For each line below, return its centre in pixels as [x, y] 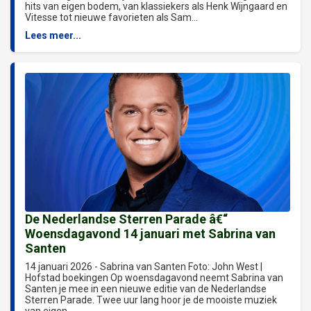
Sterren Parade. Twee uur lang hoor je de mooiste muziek [151, 300]
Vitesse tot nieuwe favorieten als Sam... [111, 17]
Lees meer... [53, 35]
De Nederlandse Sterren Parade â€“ [126, 219]
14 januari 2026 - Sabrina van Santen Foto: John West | [144, 266]
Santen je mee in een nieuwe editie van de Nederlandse [146, 288]
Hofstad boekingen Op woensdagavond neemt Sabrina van [154, 277]
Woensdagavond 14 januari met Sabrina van [150, 233]
